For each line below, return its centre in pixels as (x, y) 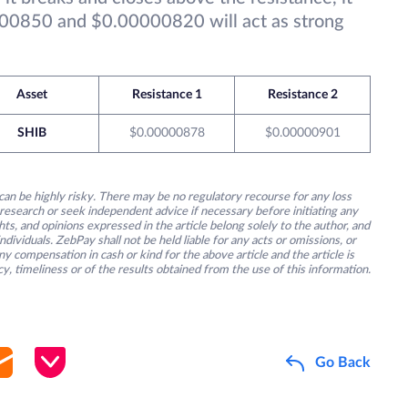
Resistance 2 (302, 95)
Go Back (343, 363)
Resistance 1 (167, 95)
